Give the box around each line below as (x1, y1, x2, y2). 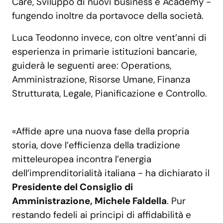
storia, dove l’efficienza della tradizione (12, 139, 180, 152)
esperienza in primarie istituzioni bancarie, (12, 45, 197, 58)
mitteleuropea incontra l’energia (12, 153, 151, 166)
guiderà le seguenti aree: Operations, (12, 59, 171, 72)
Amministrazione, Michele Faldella (12, 195, 167, 208)
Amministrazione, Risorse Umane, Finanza (12, 73, 190, 86)
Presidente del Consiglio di (12, 181, 133, 194)
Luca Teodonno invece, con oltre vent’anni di (12, 31, 207, 44)
